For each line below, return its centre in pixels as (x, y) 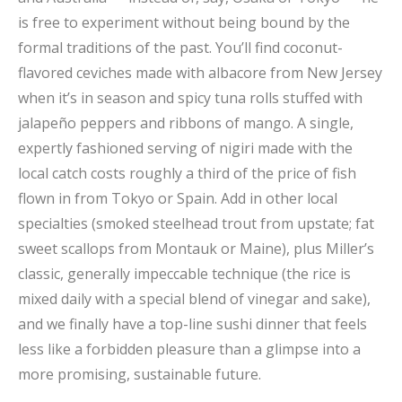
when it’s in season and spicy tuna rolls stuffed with (190, 97)
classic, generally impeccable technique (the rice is (184, 273)
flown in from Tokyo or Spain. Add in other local (178, 198)
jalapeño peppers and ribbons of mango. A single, (186, 122)
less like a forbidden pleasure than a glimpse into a (189, 349)
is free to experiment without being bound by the (184, 22)
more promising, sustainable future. (140, 374)
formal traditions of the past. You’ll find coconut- (180, 47)
